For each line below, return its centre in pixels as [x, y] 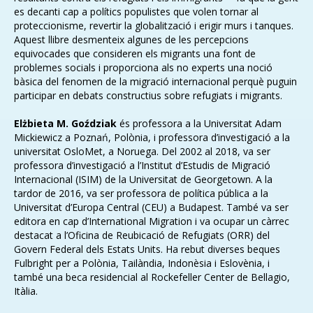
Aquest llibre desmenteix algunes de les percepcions [131, 39]
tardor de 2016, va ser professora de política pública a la [141, 193]
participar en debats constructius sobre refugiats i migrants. [148, 95]
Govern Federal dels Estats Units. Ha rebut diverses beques [147, 249]
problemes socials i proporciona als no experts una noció [143, 67]
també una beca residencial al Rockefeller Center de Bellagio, [152, 277]
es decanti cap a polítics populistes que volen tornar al [136, 12]
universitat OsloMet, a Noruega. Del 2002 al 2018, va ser [142, 151]
